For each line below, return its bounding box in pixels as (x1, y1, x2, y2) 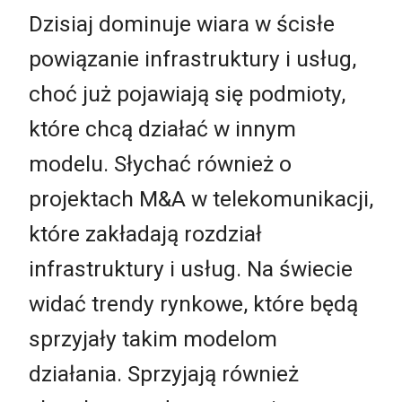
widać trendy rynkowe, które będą (29, 290, 358, 317)
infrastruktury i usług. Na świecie (29, 255, 353, 282)
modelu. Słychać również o (29, 150, 292, 177)
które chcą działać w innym (29, 115, 296, 142)
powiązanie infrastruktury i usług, (29, 45, 356, 72)
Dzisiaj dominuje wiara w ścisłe (29, 10, 335, 37)
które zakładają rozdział (29, 220, 262, 247)
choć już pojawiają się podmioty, (29, 80, 345, 107)
